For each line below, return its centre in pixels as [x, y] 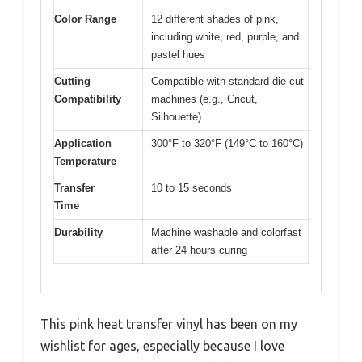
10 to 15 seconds [192, 188]
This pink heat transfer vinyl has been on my [169, 324]
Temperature [85, 162]
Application [83, 144]
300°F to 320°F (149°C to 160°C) [227, 144]
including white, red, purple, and [225, 37]
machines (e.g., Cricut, [204, 99]
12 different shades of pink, [215, 19]
